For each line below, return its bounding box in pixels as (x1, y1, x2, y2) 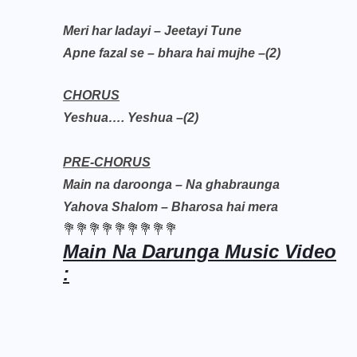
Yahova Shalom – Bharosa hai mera (63, 200, 278, 214)
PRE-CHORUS (63, 155, 151, 169)
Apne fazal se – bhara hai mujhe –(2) (63, 46, 280, 60)
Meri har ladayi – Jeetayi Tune (63, 24, 241, 37)
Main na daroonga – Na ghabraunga (63, 178, 280, 191)
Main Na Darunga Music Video (63, 241, 336, 262)
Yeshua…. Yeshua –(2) (63, 111, 198, 124)
